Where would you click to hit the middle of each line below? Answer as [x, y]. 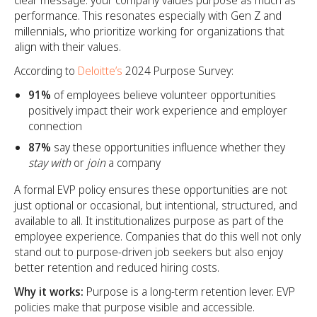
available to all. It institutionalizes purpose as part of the [149, 221]
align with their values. [68, 47]
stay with [50, 163]
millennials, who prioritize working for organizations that [149, 31]
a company [133, 163]
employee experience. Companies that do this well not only [157, 236]
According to [46, 71]
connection [55, 126]
